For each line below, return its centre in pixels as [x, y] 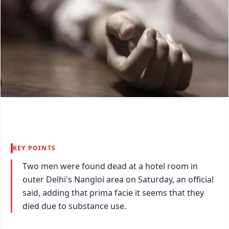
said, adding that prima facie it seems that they [113, 192]
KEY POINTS [34, 148]
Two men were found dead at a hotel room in [110, 166]
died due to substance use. [74, 206]
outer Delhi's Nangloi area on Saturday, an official [118, 179]
